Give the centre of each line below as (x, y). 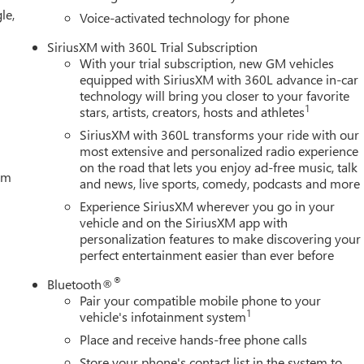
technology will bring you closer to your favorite (215, 96)
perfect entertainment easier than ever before (207, 255)
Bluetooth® (80, 284)
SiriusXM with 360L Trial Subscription (153, 47)
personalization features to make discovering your (221, 239)
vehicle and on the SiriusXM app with (184, 223)
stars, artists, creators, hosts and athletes (193, 112)
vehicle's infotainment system (163, 317)
